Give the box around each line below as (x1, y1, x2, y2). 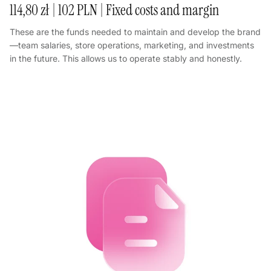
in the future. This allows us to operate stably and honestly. (10, 53, 242, 64)
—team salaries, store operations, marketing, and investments (10, 39, 254, 50)
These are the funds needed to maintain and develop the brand (10, 26, 261, 37)
